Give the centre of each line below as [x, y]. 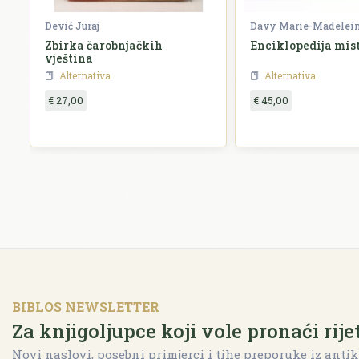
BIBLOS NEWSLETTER [86, 306]
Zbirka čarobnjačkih [104, 46]
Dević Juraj [72, 26]
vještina [69, 58]
